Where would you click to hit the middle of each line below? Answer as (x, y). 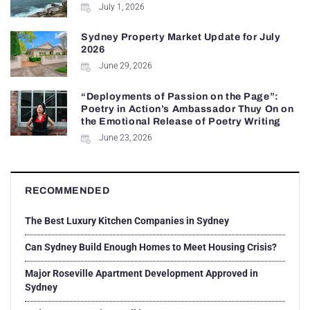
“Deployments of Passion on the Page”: (180, 96)
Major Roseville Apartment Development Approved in (142, 273)
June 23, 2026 (125, 137)
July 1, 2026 (121, 7)
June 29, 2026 (125, 66)
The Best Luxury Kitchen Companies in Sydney (127, 220)
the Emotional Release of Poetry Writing (181, 121)
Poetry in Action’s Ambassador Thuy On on (187, 109)
